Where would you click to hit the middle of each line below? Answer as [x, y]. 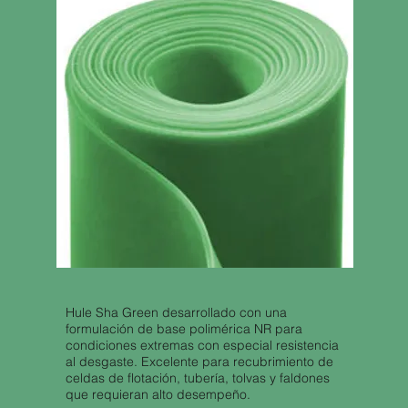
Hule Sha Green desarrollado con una [176, 312]
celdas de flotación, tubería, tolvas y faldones [197, 378]
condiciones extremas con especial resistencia [202, 345]
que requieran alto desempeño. [158, 394]
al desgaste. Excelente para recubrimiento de [199, 362]
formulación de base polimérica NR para [184, 329]
